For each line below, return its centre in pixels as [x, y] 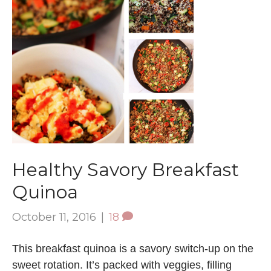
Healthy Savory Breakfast [126, 169]
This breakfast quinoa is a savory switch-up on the [133, 248]
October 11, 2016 [54, 217]
